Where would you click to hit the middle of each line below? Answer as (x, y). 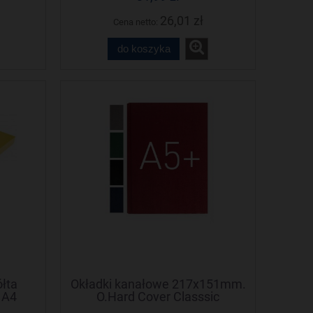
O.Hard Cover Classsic (158, 296)
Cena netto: (136, 22)
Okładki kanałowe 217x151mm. (158, 284)
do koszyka (144, 49)
